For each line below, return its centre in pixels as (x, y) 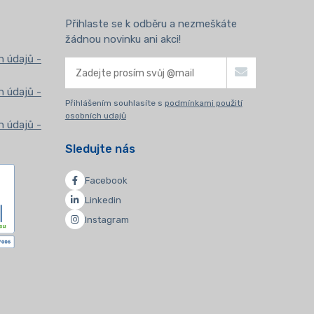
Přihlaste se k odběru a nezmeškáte (151, 24)
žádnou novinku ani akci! (123, 40)
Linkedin (103, 200)
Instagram (107, 219)
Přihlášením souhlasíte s (115, 103)
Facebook (106, 180)
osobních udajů (95, 116)
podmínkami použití (203, 103)
